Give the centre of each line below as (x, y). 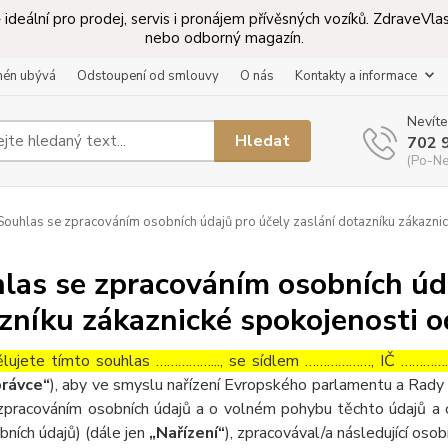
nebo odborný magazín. (224, 38)
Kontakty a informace (356, 76)
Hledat (263, 140)
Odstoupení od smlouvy (148, 76)
